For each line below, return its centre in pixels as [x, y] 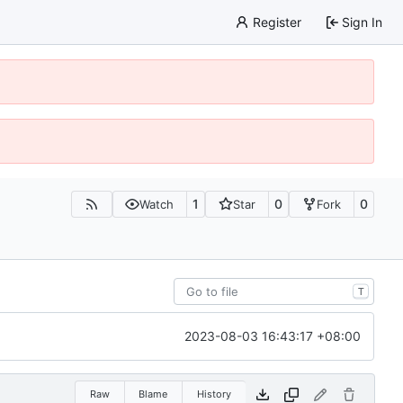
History [214, 394]
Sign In [362, 22]
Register [277, 22]
